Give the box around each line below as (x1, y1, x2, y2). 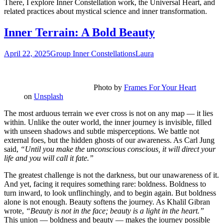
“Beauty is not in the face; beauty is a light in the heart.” (26, 207, 204, 216)
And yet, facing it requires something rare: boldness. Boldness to (4, 180, 206, 189)
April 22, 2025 (4, 49, 50, 58)
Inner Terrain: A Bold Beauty (4, 26, 155, 39)
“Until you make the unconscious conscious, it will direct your (20, 145, 216, 154)
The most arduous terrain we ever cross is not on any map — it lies (4, 109, 213, 118)
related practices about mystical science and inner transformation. (4, 7, 207, 16)
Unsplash (34, 92, 63, 101)
